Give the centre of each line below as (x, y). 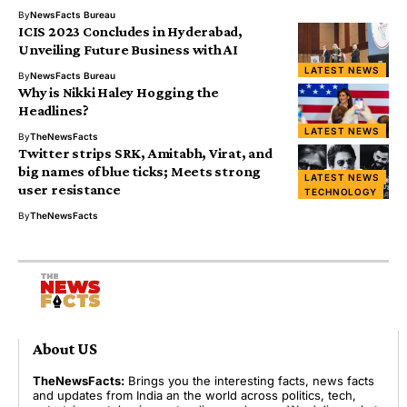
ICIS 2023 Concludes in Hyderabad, (131, 31)
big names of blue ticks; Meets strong (140, 171)
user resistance (69, 189)
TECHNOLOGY (341, 191)
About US (65, 349)
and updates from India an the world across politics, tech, (194, 396)
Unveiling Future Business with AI (129, 49)
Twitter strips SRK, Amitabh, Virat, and (145, 153)
